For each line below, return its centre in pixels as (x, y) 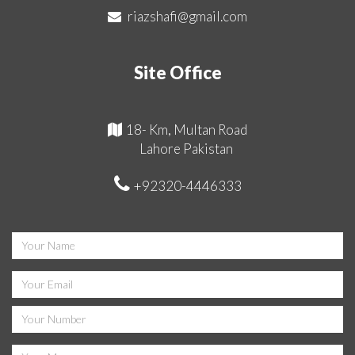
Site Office (177, 72)
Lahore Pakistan (186, 148)
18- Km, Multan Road (187, 129)
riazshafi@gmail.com (187, 16)
